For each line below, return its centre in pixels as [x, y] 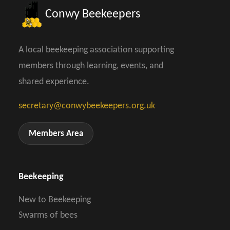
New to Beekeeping [54, 200]
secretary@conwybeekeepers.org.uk [87, 106]
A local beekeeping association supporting [96, 50]
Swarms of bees [48, 216]
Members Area [56, 133]
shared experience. [54, 82]
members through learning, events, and [91, 66]
